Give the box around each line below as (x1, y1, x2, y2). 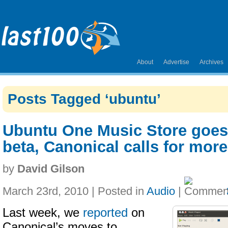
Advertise (163, 59, 189, 66)
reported (83, 206, 128, 219)
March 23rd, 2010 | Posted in (3, 185, 147, 197)
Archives (199, 59, 223, 66)
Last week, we (3, 206, 83, 219)
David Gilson (17, 162, 84, 175)
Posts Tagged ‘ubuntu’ (8, 91, 161, 107)
